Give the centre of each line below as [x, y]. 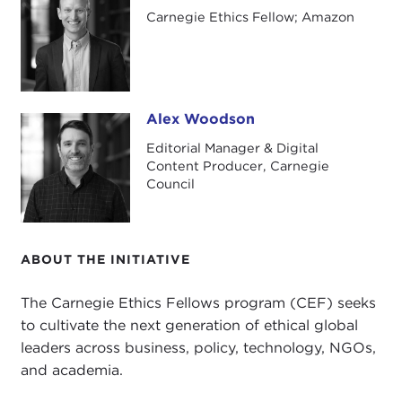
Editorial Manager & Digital [232, 147]
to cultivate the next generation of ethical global [189, 325]
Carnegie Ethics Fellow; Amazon [250, 17]
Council [170, 183]
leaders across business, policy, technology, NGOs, [198, 347]
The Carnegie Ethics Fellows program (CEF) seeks [198, 302]
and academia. [71, 370]
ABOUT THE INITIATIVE [105, 259]
